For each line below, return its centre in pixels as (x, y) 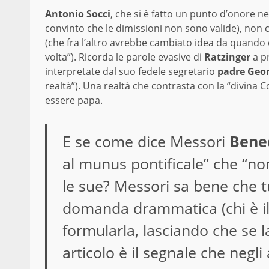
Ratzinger (227, 57)
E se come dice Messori (146, 141)
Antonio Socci (78, 14)
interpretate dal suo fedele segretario (130, 72)
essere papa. (74, 101)
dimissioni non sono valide (176, 29)
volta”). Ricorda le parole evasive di (125, 57)
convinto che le (80, 29)
